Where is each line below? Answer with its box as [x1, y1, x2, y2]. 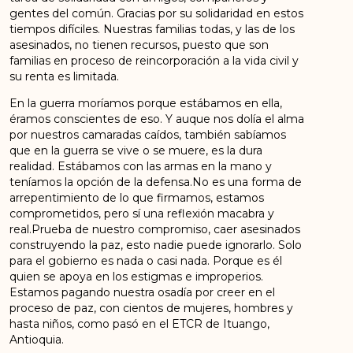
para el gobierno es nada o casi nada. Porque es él [9, 254, 283, 269]
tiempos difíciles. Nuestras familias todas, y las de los [9, 21, 295, 36]
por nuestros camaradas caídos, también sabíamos [9, 128, 287, 143]
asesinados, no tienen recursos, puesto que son [9, 37, 269, 52]
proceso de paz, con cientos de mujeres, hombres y [9, 301, 294, 316]
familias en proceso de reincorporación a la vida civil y [9, 53, 299, 68]
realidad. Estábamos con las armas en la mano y [9, 159, 273, 174]
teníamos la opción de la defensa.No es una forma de [9, 175, 303, 190]
